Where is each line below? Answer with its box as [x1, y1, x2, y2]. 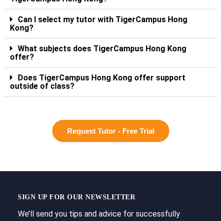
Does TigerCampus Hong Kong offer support [18, 73, 185, 82]
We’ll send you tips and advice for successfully [18, 209, 180, 219]
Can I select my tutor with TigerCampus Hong [18, 14, 187, 24]
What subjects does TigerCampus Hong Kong [18, 43, 186, 53]
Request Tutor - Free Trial [67, 126, 154, 135]
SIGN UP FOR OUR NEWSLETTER [18, 193, 135, 201]
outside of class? [10, 81, 74, 91]
